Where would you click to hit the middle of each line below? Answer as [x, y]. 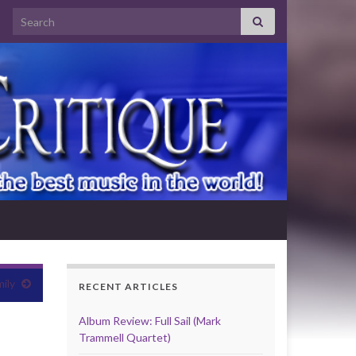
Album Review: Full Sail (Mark [149, 321]
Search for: [43, 17]
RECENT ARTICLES [128, 286]
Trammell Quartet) [124, 337]
